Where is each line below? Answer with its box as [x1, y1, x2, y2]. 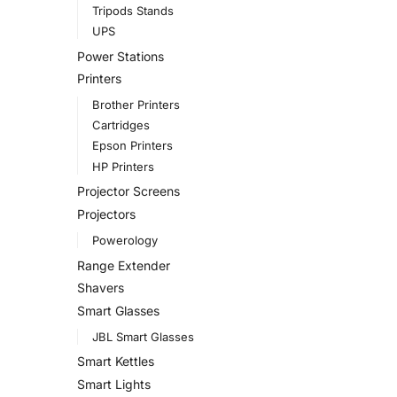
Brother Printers [91, 97, 180, 112]
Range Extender [77, 257, 170, 273]
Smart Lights [77, 376, 151, 392]
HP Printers [91, 159, 154, 174]
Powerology [91, 232, 158, 247]
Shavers [77, 280, 124, 296]
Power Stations [77, 48, 164, 64]
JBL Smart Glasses [91, 329, 194, 344]
